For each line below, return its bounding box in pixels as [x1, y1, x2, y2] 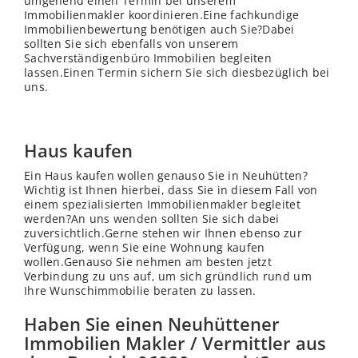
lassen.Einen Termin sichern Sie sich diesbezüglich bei [24, 65, 330, 81]
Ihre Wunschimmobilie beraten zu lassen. [24, 283, 257, 299]
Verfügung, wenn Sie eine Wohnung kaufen [24, 240, 265, 256]
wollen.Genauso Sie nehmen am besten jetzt [24, 254, 272, 270]
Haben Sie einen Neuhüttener [24, 312, 280, 336]
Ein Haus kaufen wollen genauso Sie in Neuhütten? [24, 168, 308, 184]
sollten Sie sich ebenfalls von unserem [24, 36, 239, 52]
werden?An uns [24, 211, 113, 227]
